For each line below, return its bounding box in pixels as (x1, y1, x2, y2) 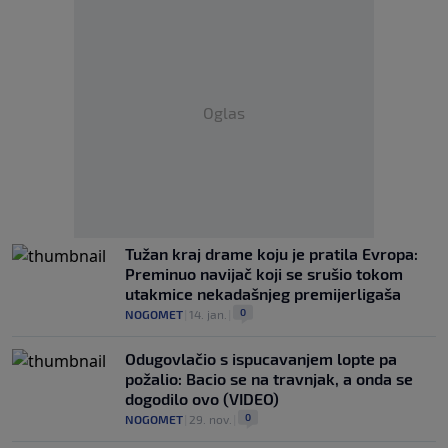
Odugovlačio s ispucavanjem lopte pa (125, 349, 397, 368)
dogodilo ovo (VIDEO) (125, 389, 279, 408)
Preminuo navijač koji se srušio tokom (125, 264, 403, 283)
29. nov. (189, 412, 232, 426)
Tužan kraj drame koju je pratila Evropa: (125, 244, 418, 263)
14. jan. (189, 307, 227, 321)
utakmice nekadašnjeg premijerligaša (125, 284, 401, 303)
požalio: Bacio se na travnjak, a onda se (125, 369, 413, 388)
